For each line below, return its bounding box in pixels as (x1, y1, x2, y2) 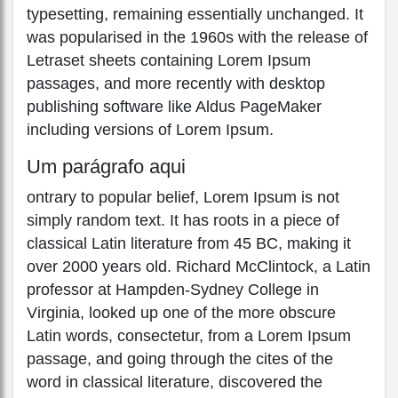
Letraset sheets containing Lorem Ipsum (27, 51, 311, 69)
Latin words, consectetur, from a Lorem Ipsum (27, 326, 351, 345)
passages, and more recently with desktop (27, 74, 325, 92)
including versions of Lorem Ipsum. (27, 120, 274, 139)
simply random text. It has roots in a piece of (27, 211, 339, 229)
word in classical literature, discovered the (27, 372, 322, 391)
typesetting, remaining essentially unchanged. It (27, 4, 363, 23)
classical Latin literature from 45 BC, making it (27, 234, 351, 252)
